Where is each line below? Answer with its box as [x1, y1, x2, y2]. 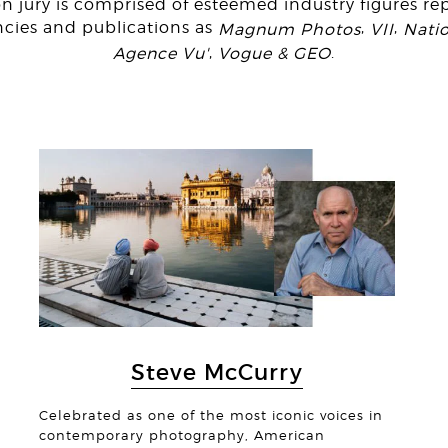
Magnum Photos [218, 19, 361, 39]
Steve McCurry [130, 358, 303, 386]
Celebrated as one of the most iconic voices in [38, 408, 383, 424]
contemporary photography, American [38, 428, 325, 444]
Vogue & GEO [218, 44, 331, 63]
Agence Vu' [113, 44, 209, 63]
